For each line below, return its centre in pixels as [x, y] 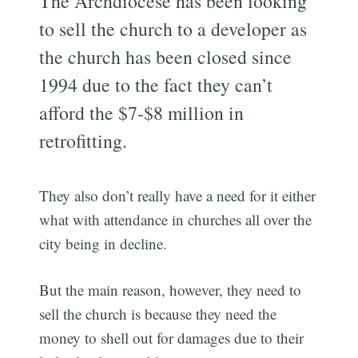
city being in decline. [103, 243]
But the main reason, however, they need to [171, 290]
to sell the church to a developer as [173, 28]
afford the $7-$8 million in [142, 112]
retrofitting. [84, 140]
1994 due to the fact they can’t [156, 84]
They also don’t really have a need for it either [178, 195]
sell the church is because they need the [158, 314]
